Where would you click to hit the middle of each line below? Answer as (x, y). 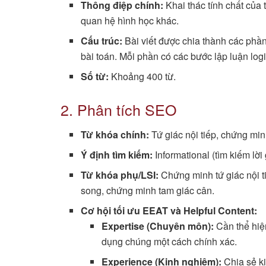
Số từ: (95, 76)
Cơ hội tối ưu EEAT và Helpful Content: (169, 211)
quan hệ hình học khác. (130, 20)
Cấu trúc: (102, 40)
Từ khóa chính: (115, 135)
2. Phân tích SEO (118, 109)
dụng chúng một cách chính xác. (169, 242)
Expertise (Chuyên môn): (157, 226)
